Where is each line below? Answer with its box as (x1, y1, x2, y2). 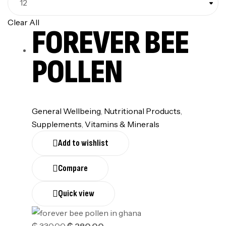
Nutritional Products (104, 106, 181, 117)
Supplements (32, 119, 82, 130)
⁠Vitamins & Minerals (85, 119, 159, 130)
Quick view (58, 188, 94, 199)
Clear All (8, 17, 39, 27)
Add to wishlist (58, 138, 108, 149)
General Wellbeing (32, 106, 101, 117)
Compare (58, 163, 88, 174)
